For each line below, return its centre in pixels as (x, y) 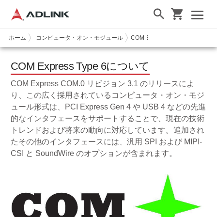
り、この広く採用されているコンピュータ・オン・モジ (108, 95)
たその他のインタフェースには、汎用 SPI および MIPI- (107, 141)
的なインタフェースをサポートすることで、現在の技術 (108, 118)
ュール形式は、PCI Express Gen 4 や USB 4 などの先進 (108, 107)
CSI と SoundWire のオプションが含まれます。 (94, 153)
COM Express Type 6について (80, 66)
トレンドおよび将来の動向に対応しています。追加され (108, 130)
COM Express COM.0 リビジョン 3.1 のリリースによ (103, 83)
